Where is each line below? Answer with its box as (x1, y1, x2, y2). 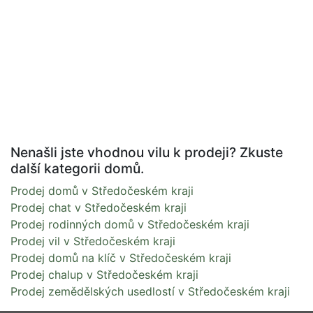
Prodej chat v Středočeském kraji (10, 200, 187, 214)
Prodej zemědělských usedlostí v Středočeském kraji (10, 284, 290, 298)
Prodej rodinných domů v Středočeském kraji (10, 217, 249, 231)
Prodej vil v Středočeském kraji (10, 233, 175, 248)
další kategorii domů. (10, 159, 144, 177)
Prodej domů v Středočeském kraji (10, 183, 194, 198)
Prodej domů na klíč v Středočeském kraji (10, 250, 231, 265)
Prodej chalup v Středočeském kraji (10, 267, 198, 282)
